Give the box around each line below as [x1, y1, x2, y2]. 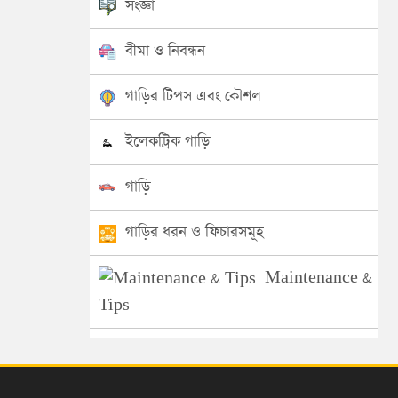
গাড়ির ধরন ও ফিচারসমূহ [125, 222, 263, 243]
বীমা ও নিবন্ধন [125, 41, 205, 61]
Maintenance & [265, 267, 372, 288]
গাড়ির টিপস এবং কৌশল [125, 86, 261, 107]
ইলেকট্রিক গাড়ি [125, 131, 210, 152]
